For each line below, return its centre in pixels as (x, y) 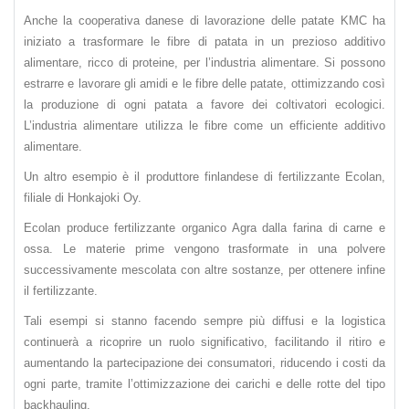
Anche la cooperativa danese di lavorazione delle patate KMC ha (204, 21)
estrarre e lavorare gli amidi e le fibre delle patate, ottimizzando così (204, 84)
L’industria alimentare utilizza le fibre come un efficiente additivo (204, 126)
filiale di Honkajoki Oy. (83, 198)
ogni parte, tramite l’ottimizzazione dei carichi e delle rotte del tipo (204, 384)
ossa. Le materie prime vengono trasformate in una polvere (204, 249)
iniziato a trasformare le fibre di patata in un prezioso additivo (204, 42)
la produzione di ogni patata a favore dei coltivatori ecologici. (204, 105)
